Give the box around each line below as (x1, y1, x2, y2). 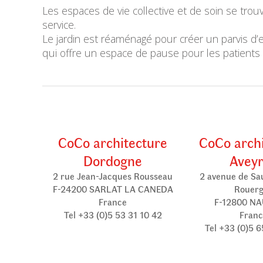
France (99, 195, 127, 208)
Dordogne (83, 151, 142, 170)
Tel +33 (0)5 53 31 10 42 (63, 208, 162, 221)
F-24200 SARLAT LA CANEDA (52, 183, 173, 195)
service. (42, 18, 76, 32)
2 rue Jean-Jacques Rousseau (53, 170, 173, 182)
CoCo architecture (58, 133, 167, 151)
